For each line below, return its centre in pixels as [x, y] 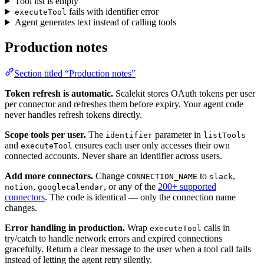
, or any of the [131, 186]
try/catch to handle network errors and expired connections [113, 238]
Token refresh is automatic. [59, 93]
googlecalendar [71, 187]
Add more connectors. [49, 176]
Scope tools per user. [45, 134]
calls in [216, 227]
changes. [21, 207]
